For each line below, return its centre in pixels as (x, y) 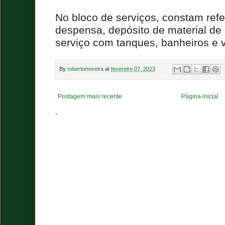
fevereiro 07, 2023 (133, 69)
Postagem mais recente (90, 97)
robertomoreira (85, 69)
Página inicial (200, 97)
